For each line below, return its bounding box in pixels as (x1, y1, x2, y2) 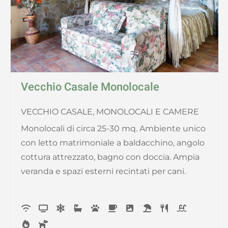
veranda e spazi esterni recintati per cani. (21, 166, 186, 177)
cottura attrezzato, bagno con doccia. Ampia (21, 152, 199, 162)
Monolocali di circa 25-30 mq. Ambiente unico (21, 124, 206, 134)
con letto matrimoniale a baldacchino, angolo (21, 138, 205, 148)
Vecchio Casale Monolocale (21, 79, 159, 96)
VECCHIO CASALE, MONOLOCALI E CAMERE (21, 107, 199, 117)
